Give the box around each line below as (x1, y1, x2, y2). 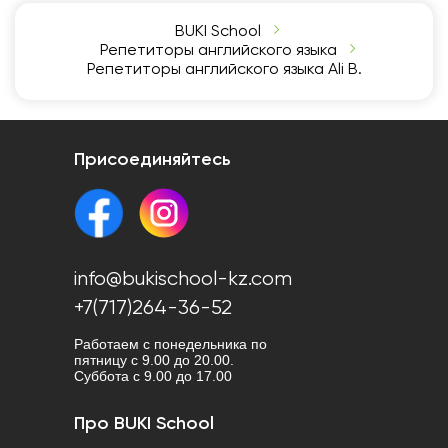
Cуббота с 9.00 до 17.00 (74, 368, 232, 384)
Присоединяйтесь (74, 151, 231, 169)
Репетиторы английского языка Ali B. (86, 62, 362, 78)
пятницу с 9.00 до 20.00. (74, 352, 234, 368)
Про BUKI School (74, 415, 214, 433)
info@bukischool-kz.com (74, 269, 292, 290)
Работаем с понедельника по (74, 336, 267, 352)
